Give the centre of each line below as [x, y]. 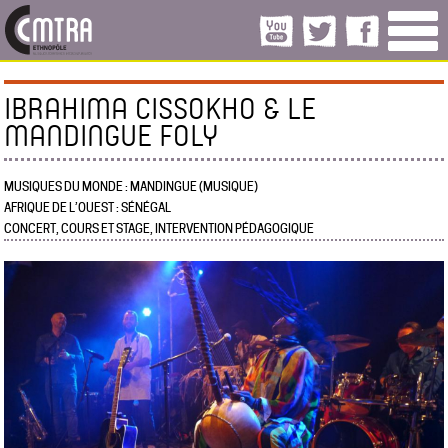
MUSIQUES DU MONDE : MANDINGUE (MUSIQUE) [131, 186]
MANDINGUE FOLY [111, 134]
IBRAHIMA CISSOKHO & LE [160, 107]
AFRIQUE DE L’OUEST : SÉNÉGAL [88, 207]
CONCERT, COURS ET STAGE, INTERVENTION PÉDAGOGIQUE [159, 228]
